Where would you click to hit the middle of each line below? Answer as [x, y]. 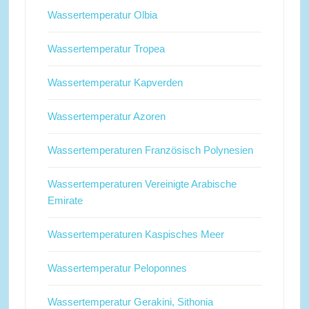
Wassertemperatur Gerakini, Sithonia [130, 302]
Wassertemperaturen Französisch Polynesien [150, 150]
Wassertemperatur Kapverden [115, 82]
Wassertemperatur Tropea [106, 49]
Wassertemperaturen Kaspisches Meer [136, 234]
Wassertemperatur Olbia [102, 15]
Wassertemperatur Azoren [106, 116]
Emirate [65, 200]
